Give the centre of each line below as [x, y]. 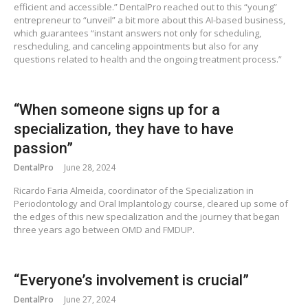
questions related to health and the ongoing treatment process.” [148, 59]
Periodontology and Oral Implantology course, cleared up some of [151, 204]
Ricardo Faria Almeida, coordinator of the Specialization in [134, 191]
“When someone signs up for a [117, 110]
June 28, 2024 [90, 168]
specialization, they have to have [124, 129]
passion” [43, 148]
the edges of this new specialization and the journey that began [147, 217]
